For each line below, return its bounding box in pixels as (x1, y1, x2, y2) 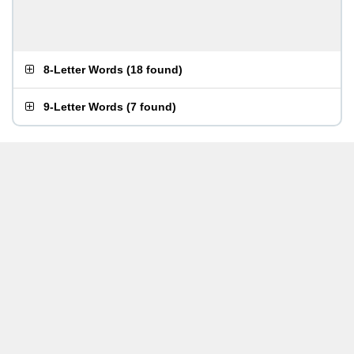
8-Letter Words (43, 63, 123, 76)
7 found (130, 100, 172, 113)
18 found (130, 63, 179, 76)
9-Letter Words (43, 100, 123, 113)
